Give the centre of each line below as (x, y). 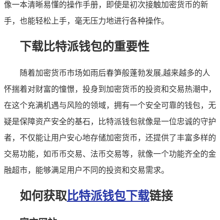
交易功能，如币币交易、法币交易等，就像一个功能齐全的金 (110, 154)
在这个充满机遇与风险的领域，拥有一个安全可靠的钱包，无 (110, 105)
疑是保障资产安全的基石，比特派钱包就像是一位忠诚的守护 (110, 121)
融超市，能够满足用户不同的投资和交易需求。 (86, 170)
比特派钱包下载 (108, 196)
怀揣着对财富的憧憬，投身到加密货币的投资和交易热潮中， (110, 89)
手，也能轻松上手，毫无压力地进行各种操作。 (86, 21)
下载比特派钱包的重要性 (84, 46)
